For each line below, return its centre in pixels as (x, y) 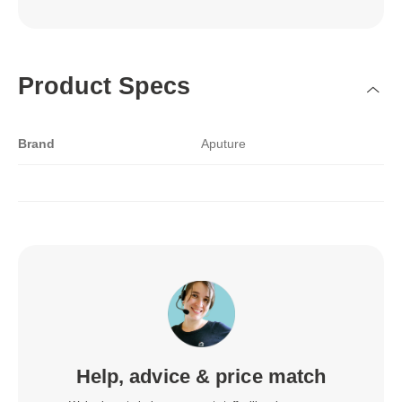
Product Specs (104, 86)
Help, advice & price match (201, 377)
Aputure (223, 143)
